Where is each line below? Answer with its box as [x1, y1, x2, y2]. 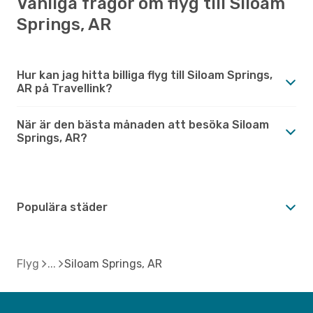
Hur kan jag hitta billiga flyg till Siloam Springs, [17, 68, 272, 82]
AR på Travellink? [17, 81, 112, 95]
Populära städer [17, 200, 108, 214]
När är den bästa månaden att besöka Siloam [17, 117, 269, 131]
